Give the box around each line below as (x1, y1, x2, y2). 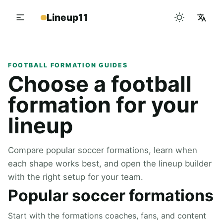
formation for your (8, 92, 199, 118)
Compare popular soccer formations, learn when (8, 145, 197, 156)
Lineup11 (46, 11, 88, 24)
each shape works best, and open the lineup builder (8, 159, 212, 169)
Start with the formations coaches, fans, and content (8, 211, 206, 221)
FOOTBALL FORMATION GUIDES (8, 61, 128, 69)
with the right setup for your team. (8, 172, 143, 182)
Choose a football (8, 71, 192, 97)
